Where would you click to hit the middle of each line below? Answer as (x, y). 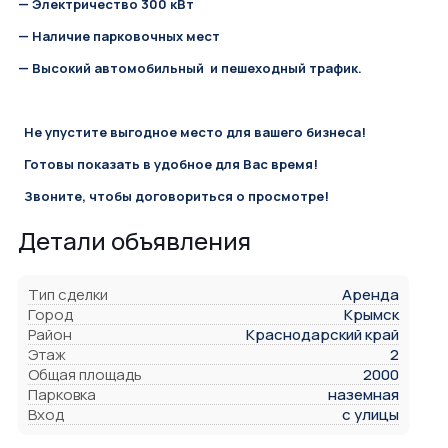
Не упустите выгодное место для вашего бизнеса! (192, 131)
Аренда (370, 295)
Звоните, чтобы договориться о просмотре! (173, 195)
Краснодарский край (322, 335)
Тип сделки (68, 295)
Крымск (371, 315)
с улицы (370, 415)
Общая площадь (85, 375)
